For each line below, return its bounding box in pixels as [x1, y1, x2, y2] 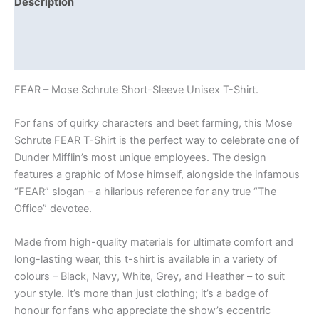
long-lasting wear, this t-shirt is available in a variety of [14, 253, 277, 266]
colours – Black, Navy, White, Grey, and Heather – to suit [14, 270, 285, 283]
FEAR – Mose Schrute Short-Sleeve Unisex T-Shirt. [14, 83, 258, 96]
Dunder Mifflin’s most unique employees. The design [14, 150, 266, 164]
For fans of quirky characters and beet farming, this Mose [14, 116, 292, 130]
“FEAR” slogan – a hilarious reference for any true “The [14, 184, 276, 198]
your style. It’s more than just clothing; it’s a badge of [14, 287, 268, 300]
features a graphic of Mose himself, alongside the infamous [14, 167, 300, 181]
